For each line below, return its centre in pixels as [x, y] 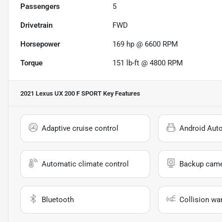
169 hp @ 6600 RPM [145, 44]
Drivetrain [36, 26]
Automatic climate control [85, 164]
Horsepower [40, 44]
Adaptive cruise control [80, 129]
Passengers [40, 7]
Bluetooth [58, 200]
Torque [31, 63]
